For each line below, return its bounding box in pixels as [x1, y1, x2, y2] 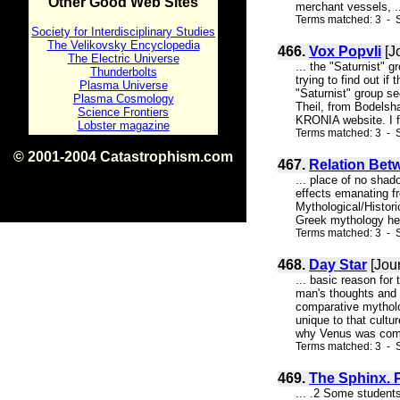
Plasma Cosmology [72, 92, 174, 105]
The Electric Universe [67, 52, 179, 65]
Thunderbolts [89, 65, 157, 79]
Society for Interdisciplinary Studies [31, 25, 215, 38]
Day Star [309, 257, 367, 272]
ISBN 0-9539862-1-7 [71, 165, 176, 179]
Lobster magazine [77, 119, 170, 132]
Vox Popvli [309, 44, 381, 59]
